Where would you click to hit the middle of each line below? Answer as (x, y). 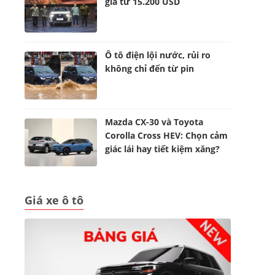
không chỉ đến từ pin (150, 68)
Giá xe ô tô (54, 200)
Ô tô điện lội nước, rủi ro (158, 55)
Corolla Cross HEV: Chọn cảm (167, 135)
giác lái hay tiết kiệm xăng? (163, 149)
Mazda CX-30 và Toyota (154, 122)
